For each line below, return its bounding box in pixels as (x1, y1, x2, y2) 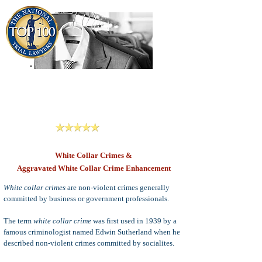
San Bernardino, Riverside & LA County (37, 112, 150, 120)
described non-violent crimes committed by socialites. (4, 239, 174, 247)
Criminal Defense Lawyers (17, 95, 170, 109)
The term (4, 216, 33, 225)
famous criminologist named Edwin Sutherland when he (4, 227, 180, 236)
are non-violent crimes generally (65, 183, 170, 192)
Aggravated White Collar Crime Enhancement (16, 164, 171, 173)
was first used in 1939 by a (91, 216, 177, 225)
